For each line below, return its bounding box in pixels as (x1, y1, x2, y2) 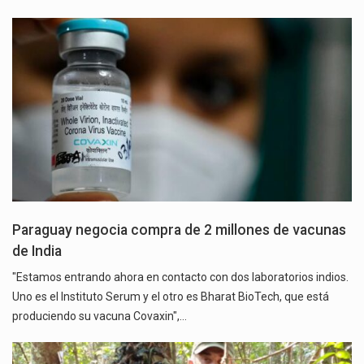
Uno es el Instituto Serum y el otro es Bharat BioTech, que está (12, 290, 329, 304)
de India (12, 243, 62, 260)
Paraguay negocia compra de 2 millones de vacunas (12, 222, 346, 239)
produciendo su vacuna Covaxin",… (12, 310, 187, 323)
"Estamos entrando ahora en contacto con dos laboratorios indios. (12, 271, 349, 284)
